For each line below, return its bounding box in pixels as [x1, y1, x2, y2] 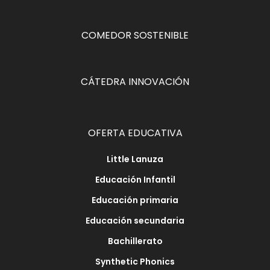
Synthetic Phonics [95, 256, 175, 268]
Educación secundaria [86, 215, 184, 227]
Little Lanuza [107, 153, 163, 165]
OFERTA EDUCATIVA [87, 126, 183, 140]
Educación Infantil [95, 174, 175, 186]
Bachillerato [107, 235, 163, 247]
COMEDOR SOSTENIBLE [81, 28, 189, 42]
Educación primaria [92, 194, 178, 206]
